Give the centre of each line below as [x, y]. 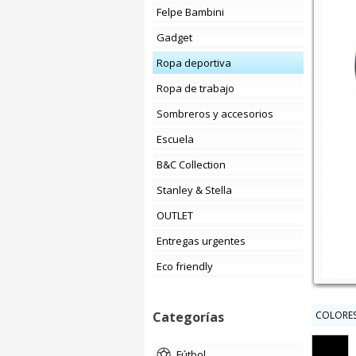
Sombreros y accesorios [218, 114]
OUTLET [179, 215]
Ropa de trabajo [199, 88]
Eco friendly [188, 266]
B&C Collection [198, 164]
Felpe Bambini [193, 12]
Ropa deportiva [197, 63]
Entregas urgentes [204, 241]
